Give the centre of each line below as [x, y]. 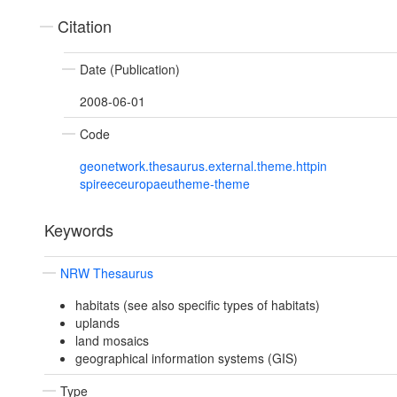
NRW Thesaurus [107, 273]
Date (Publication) [130, 70]
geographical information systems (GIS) [186, 358]
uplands [97, 323]
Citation [85, 26]
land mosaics [112, 341]
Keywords [79, 230]
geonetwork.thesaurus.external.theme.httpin [203, 166]
